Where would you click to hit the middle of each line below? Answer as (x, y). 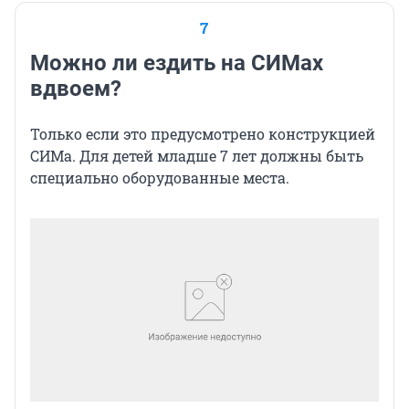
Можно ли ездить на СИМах (177, 63)
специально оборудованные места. (160, 178)
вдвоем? (79, 89)
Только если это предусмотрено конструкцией (203, 134)
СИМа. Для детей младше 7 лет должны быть (197, 156)
